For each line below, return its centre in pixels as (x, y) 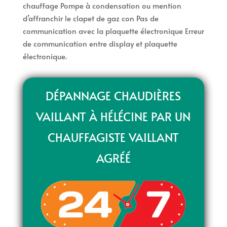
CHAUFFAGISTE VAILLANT (113, 137)
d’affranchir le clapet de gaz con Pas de (90, 18)
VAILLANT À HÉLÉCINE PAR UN (113, 117)
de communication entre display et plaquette (100, 44)
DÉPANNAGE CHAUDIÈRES (113, 96)
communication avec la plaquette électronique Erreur (113, 31)
